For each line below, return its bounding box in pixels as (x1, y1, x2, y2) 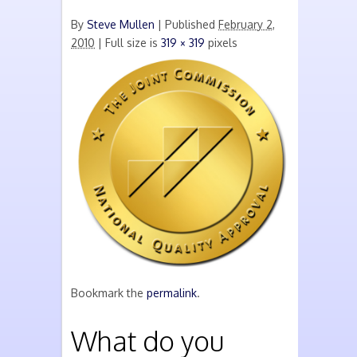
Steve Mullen (87, 18, 155, 31)
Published (162, 18, 218, 31)
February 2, (218, 18, 275, 31)
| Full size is (95, 36, 161, 49)
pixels (205, 36, 237, 49)
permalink (147, 286, 197, 300)
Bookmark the (71, 286, 147, 300)
